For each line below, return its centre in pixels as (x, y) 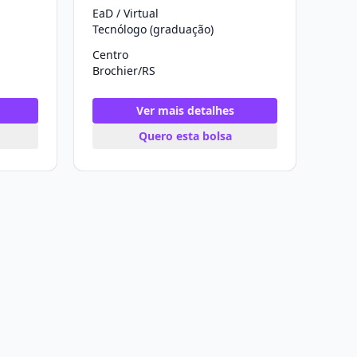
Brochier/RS (124, 71)
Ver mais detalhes (185, 110)
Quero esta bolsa (185, 136)
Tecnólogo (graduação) (153, 29)
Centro (110, 55)
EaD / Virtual (126, 13)
